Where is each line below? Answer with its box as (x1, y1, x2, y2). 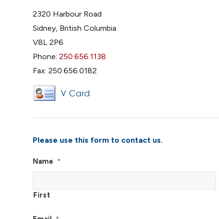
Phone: (33, 52, 59, 62)
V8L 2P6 (33, 38, 64, 47)
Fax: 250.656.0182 (33, 66, 97, 76)
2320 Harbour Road (33, 9, 102, 19)
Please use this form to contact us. (33, 135, 163, 145)
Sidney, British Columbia (33, 23, 116, 33)
